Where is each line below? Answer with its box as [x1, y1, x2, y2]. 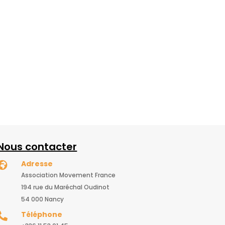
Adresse [21, 158, 53, 169]
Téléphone [21, 209, 62, 220]
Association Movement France [21, 170, 116, 179]
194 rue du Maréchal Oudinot [21, 182, 109, 191]
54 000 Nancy [21, 194, 64, 203]
